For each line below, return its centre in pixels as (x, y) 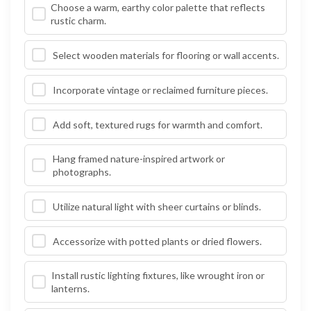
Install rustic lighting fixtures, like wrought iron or (158, 276)
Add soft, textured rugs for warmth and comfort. (158, 124)
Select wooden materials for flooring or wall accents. (166, 55)
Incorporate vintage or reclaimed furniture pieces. (160, 90)
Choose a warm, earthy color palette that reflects (158, 8)
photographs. (82, 172)
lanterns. (70, 289)
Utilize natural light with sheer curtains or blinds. (157, 206)
